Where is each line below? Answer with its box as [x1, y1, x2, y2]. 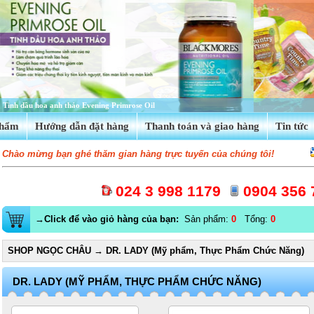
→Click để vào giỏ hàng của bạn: [35, 214, 182, 224]
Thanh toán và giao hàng [145, 121, 259, 132]
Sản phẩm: [182, 214, 231, 224]
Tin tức [275, 121, 308, 132]
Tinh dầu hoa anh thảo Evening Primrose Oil [3, 101, 155, 109]
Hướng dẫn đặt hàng [35, 121, 129, 132]
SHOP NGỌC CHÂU [8, 245, 91, 256]
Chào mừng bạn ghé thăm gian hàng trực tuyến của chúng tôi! [2, 149, 274, 159]
